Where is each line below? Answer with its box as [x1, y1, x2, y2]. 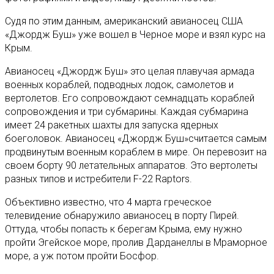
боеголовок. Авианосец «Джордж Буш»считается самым [5, 132, 267, 144]
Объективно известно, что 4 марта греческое [5, 196, 212, 208]
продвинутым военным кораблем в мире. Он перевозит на [5, 146, 267, 158]
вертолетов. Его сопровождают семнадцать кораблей [5, 92, 254, 104]
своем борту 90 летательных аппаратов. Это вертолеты [5, 159, 257, 171]
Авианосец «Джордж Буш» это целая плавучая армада [5, 65, 254, 77]
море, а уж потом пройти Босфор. [5, 250, 159, 262]
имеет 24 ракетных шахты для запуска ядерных [5, 119, 218, 131]
